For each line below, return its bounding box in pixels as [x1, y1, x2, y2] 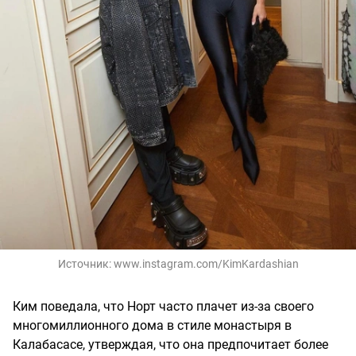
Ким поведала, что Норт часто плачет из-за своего [13, 299, 314, 315]
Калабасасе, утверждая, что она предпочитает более [13, 337, 328, 353]
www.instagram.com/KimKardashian [113, 257, 299, 271]
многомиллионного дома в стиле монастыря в [13, 318, 292, 334]
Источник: [57, 257, 114, 271]
